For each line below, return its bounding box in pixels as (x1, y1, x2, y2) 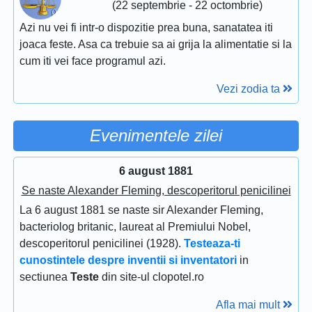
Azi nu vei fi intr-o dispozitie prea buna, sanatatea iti (19, 22, 273, 33)
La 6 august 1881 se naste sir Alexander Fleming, (19, 204, 263, 216)
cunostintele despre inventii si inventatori (19, 254, 237, 266)
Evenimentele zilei (90, 126, 222, 145)
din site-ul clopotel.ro (99, 271, 204, 283)
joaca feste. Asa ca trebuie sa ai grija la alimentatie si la (19, 38, 292, 50)
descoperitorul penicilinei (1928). (19, 237, 184, 249)
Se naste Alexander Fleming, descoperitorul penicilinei (21, 185, 291, 196)
